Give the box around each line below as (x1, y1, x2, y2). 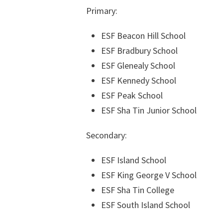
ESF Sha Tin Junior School (101, 105, 197, 116)
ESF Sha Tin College (101, 184, 174, 196)
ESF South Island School (101, 199, 190, 211)
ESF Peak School (101, 90, 163, 101)
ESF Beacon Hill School (101, 30, 186, 41)
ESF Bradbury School (101, 45, 178, 56)
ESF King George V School (101, 169, 197, 181)
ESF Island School (101, 154, 166, 166)
